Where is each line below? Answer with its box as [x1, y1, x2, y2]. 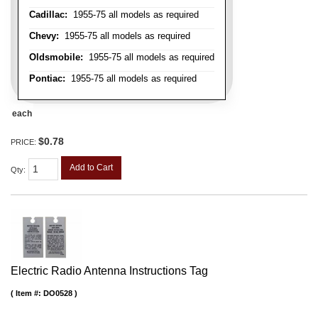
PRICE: [11, 138, 38, 146]
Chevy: [29, 31, 59, 41]
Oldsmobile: [29, 52, 83, 62]
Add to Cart [70, 163, 113, 172]
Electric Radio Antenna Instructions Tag [11, 265, 208, 278]
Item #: [16, 289, 43, 298]
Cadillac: [29, 9, 67, 20]
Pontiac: [29, 73, 65, 84]
